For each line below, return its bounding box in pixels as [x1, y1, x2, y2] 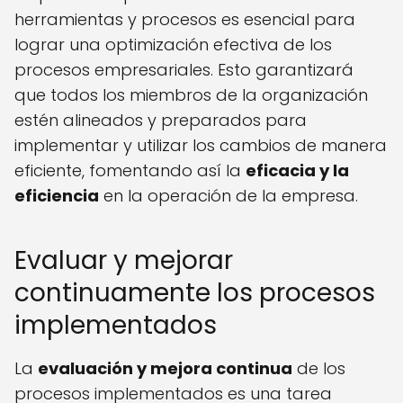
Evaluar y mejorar [14, 243, 233, 279]
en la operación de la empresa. [99, 184, 358, 208]
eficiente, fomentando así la [14, 159, 246, 183]
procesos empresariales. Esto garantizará [14, 58, 354, 82]
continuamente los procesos [14, 275, 375, 311]
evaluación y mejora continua [38, 357, 292, 381]
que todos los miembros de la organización [14, 84, 368, 107]
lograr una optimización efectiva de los [14, 33, 332, 57]
